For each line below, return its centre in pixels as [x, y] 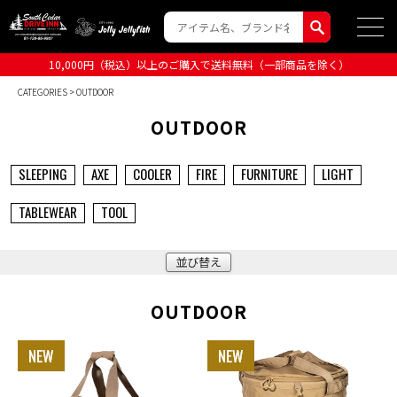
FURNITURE [269, 174]
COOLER [152, 174]
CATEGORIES [43, 92]
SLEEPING [43, 174]
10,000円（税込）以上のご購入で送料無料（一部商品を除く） [198, 64]
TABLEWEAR [47, 212]
